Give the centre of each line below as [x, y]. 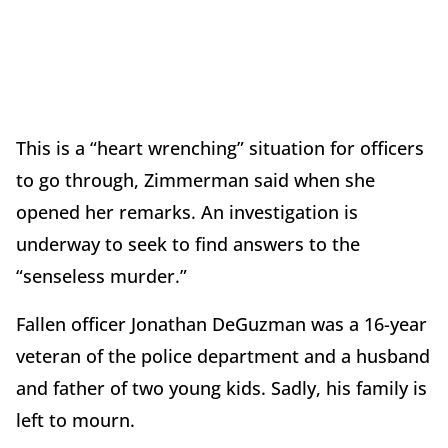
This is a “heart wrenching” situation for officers [220, 148]
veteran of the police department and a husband [223, 356]
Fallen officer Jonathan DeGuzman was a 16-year [221, 324]
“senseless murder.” [101, 276]
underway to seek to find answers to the [188, 244]
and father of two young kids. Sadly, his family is [221, 388]
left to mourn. [75, 420]
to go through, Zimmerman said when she [195, 180]
